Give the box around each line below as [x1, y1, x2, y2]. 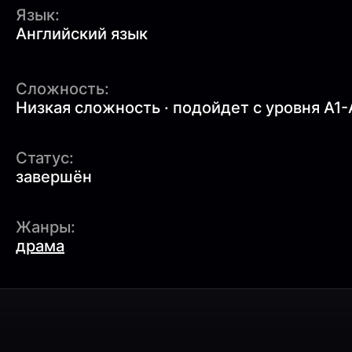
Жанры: [16, 217, 75, 236]
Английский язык [16, 24, 148, 43]
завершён [16, 167, 92, 186]
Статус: [16, 148, 74, 167]
